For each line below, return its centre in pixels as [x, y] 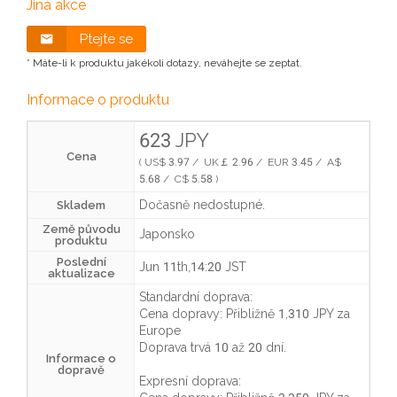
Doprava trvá [177, 348]
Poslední [81, 262]
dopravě [81, 370]
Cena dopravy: [183, 314]
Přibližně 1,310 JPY [280, 314]
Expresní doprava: [190, 381]
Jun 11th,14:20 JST [193, 267]
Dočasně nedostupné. [202, 205]
